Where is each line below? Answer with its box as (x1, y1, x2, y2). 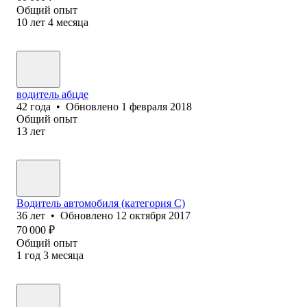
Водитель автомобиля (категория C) (16, 197, 185, 209)
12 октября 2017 (116, 209, 191, 221)
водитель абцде (16, 88, 88, 100)
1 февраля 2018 (121, 100, 192, 112)
